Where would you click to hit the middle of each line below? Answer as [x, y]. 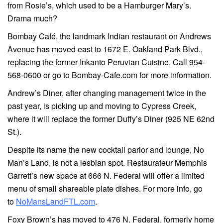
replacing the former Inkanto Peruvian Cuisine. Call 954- [106, 62]
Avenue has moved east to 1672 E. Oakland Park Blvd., [105, 49]
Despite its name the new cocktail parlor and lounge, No [106, 150]
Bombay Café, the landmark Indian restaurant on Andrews [109, 36]
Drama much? [32, 18]
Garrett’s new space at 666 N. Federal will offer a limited [106, 176]
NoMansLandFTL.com [56, 202]
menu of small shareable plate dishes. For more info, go [105, 189]
